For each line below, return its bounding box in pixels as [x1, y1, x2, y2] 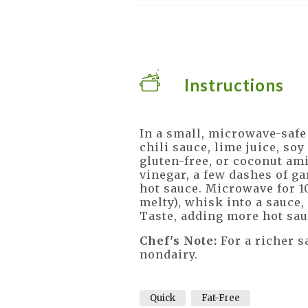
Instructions [184, 75, 284, 95]
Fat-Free [201, 292, 240, 304]
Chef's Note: [139, 234, 217, 247]
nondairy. [139, 247, 198, 261]
